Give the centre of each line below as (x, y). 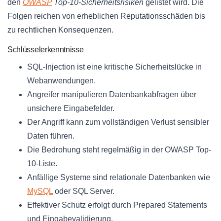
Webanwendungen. (61, 81)
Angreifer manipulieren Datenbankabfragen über (112, 95)
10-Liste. (42, 164)
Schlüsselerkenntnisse (46, 50)
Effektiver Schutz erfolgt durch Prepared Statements (117, 205)
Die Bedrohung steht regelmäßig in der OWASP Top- (119, 150)
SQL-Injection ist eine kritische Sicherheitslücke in (114, 67)
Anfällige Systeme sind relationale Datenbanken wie (119, 178)
